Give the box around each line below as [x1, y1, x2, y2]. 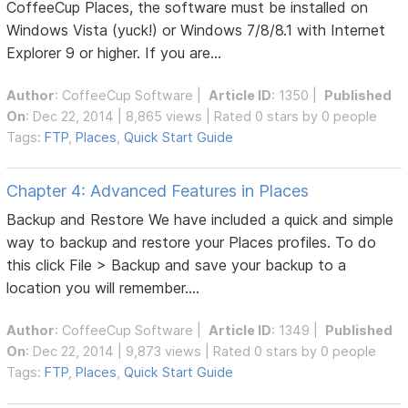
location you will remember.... [6, 279, 200, 298]
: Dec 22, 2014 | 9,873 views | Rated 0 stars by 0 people [25, 343, 377, 360]
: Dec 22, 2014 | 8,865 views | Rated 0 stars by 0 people [25, 108, 378, 125]
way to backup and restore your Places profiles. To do [6, 233, 377, 252]
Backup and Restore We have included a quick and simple [6, 210, 394, 229]
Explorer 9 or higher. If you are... [6, 43, 222, 62]
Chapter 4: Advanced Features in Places [6, 181, 310, 201]
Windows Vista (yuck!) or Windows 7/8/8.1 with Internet [6, 20, 386, 39]
